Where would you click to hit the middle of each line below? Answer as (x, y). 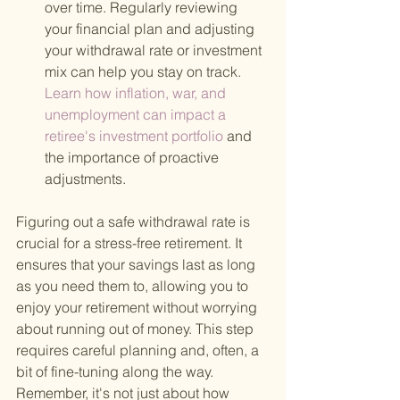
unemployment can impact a (137, 115)
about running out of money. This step (137, 329)
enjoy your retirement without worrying (138, 308)
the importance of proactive (133, 158)
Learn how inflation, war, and (137, 93)
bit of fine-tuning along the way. (117, 372)
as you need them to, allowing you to (134, 286)
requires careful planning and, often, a (139, 350)
